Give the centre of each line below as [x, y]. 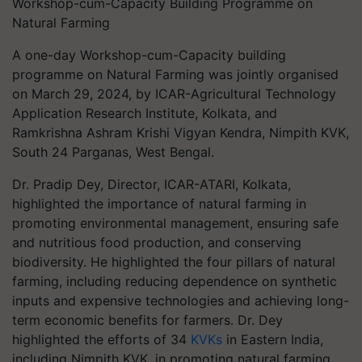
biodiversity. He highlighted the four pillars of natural [174, 262]
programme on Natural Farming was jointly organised [175, 74]
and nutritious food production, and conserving [157, 242]
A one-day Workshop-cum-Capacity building [149, 55]
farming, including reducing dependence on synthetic [175, 281]
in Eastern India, [273, 339]
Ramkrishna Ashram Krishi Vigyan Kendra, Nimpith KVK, [181, 133]
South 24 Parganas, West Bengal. [113, 152]
